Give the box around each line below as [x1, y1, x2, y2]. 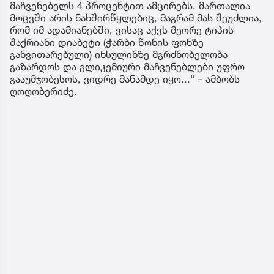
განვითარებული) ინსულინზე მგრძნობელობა [10, 48, 228, 61]
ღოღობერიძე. [10, 85, 80, 98]
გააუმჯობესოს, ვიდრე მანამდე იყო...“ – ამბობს [10, 73, 240, 86]
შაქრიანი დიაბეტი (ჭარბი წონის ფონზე [10, 36, 204, 49]
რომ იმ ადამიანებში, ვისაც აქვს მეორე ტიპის [10, 24, 234, 37]
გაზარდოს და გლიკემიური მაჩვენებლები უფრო [10, 61, 245, 73]
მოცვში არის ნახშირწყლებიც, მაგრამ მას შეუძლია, [10, 12, 262, 24]
